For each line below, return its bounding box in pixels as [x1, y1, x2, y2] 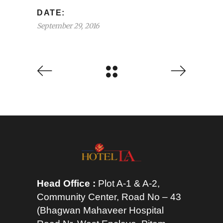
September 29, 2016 [37, 21, 99, 30]
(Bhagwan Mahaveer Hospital [37, 205, 164, 216]
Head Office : [37, 178, 96, 189]
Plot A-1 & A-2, [96, 178, 160, 189]
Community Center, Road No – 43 [37, 192, 181, 202]
